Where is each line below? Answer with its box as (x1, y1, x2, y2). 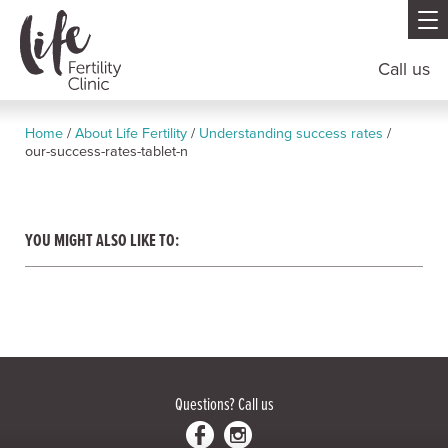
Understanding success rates (199, 125, 383, 142)
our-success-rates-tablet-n (25, 143, 188, 160)
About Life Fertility (75, 125, 187, 142)
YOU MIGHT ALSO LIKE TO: (25, 230, 179, 254)
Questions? (174, 394, 238, 418)
